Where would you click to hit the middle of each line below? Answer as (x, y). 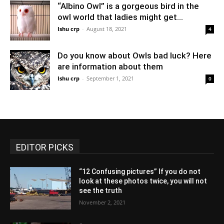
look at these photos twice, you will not (143, 181)
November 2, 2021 (102, 202)
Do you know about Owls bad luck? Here (134, 55)
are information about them (110, 66)
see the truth (101, 190)
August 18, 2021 (107, 28)
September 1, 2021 (110, 78)
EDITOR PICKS (45, 147)
